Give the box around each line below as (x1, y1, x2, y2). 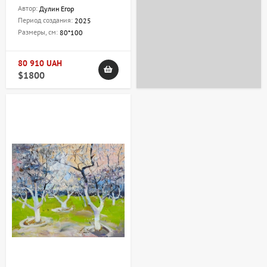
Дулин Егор (39, 4, 74, 14)
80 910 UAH (18, 58, 62, 69)
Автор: (18, 4, 39, 13)
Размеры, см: (18, 27, 60, 37)
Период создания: (18, 15, 74, 25)
